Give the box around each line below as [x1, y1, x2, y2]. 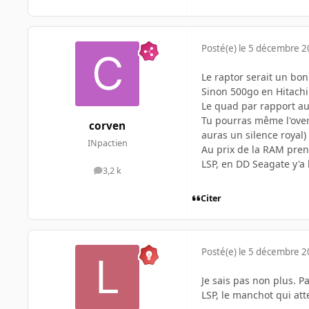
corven [89, 118, 126, 133]
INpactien [87, 137, 128, 149]
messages [106, 168, 147, 180]
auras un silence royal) [201, 128, 306, 142]
